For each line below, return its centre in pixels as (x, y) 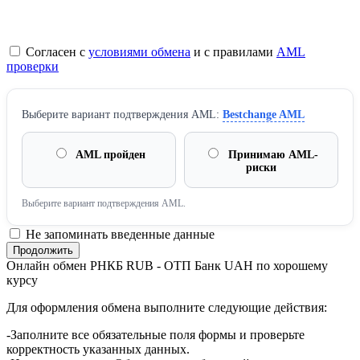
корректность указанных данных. (98, 350)
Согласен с (55, 52)
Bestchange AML (264, 115)
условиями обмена (139, 52)
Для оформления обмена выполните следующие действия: (167, 308)
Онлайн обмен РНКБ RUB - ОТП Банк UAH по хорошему (167, 266)
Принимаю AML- (272, 155)
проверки (33, 67)
